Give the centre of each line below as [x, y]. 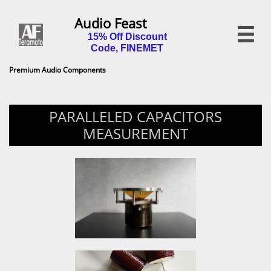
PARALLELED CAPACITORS [135, 116]
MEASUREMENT [135, 133]
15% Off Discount [127, 37]
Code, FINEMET [127, 48]
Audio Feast [127, 23]
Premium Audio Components [57, 70]
